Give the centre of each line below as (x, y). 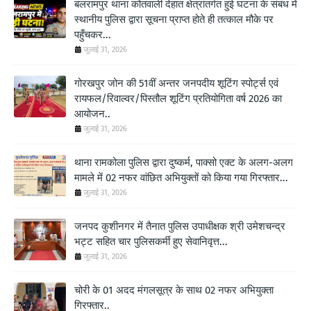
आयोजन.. (92, 114)
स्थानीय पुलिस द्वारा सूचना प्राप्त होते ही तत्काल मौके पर (174, 19)
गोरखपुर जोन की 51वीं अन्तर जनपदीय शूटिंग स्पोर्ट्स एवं (176, 83)
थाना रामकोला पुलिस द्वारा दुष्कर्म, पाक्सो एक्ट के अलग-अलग (184, 162)
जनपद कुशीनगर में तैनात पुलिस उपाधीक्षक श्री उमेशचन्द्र (180, 226)
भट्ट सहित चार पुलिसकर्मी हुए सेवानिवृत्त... (151, 241)
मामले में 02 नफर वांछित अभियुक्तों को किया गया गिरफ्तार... (181, 177)
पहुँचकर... (93, 34)
